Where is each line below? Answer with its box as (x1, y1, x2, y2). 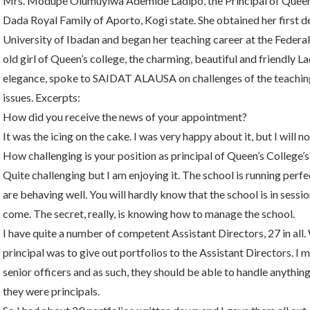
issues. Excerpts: (3, 91, 80, 104)
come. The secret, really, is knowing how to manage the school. (3, 207, 295, 220)
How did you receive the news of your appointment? (3, 110, 247, 123)
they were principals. (3, 284, 100, 298)
